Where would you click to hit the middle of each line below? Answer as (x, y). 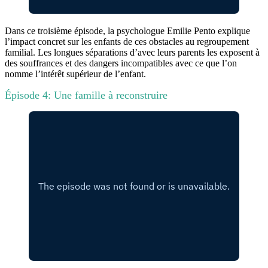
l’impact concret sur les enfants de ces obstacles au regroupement (127, 41)
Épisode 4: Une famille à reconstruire (86, 95)
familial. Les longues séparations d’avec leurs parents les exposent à (132, 52)
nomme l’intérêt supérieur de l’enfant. (75, 74)
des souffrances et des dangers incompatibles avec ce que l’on (121, 63)
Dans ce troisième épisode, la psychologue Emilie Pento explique (127, 31)
